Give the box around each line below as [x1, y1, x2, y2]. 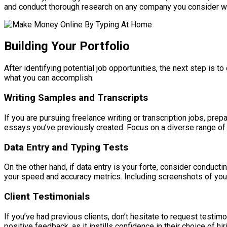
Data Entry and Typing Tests [4, 141, 128, 153]
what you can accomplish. [4, 73, 94, 83]
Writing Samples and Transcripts [4, 92, 148, 104]
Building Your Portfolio [4, 39, 130, 54]
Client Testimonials [4, 191, 90, 202]
